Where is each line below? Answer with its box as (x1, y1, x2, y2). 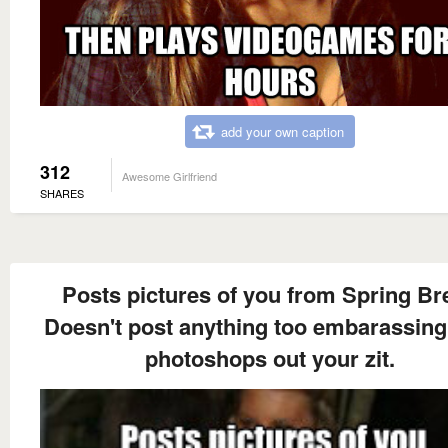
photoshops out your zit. (145, 341, 395, 374)
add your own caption (221, 121, 344, 141)
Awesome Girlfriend (122, 167, 217, 184)
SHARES (40, 184, 84, 201)
